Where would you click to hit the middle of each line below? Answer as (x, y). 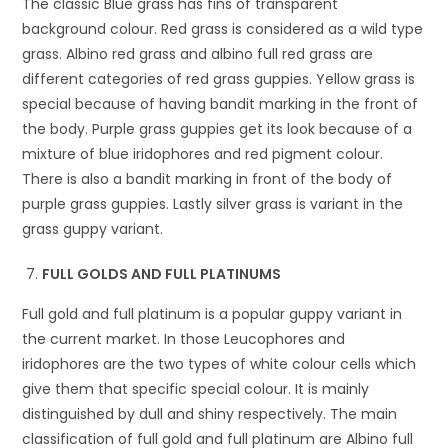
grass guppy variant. (93, 228)
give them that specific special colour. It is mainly (196, 388)
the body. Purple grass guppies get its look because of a (217, 128)
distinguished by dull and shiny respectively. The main (210, 413)
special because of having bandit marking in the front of (220, 103)
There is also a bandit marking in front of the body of (207, 178)
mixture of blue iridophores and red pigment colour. (203, 153)
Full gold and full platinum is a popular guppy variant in (212, 313)
